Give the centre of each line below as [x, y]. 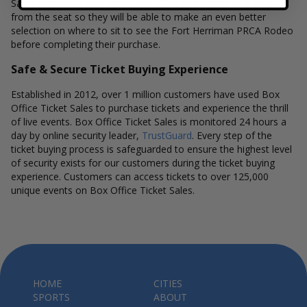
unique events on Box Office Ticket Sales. [103, 190]
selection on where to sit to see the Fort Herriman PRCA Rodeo [152, 30]
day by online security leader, [76, 135]
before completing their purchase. [86, 44]
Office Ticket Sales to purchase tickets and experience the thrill [150, 108]
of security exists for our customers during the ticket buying [143, 163]
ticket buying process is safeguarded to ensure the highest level [151, 149]
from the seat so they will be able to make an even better [138, 17]
